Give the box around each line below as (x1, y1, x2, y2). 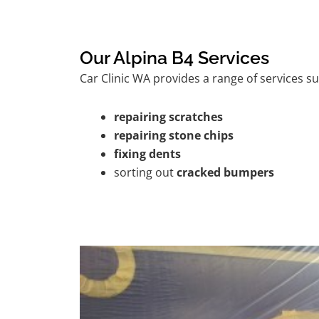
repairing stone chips (114, 127, 234, 143)
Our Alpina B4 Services (80, 46, 269, 68)
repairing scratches (114, 108, 223, 125)
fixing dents (114, 145, 181, 162)
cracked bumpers (177, 164, 274, 180)
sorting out (114, 164, 177, 180)
